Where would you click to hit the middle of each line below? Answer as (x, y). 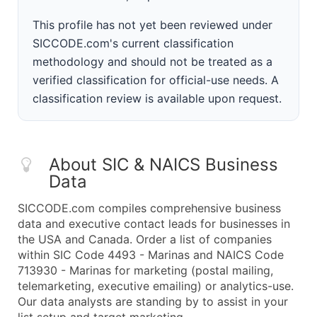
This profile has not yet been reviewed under (152, 25)
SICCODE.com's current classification (133, 43)
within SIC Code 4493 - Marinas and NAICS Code (151, 255)
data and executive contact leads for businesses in (154, 224)
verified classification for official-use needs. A (156, 80)
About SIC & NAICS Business (163, 165)
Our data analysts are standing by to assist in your (153, 301)
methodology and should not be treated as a (152, 62)
